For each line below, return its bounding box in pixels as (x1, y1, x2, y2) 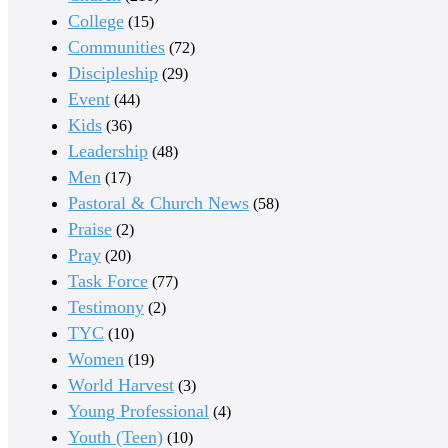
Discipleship (68, 62, 158, 83)
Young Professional (68, 400, 209, 421)
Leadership (68, 140, 148, 161)
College (68, 10, 124, 31)
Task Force (68, 270, 148, 291)
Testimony (68, 296, 144, 317)
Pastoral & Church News (68, 192, 249, 213)
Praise (68, 218, 112, 239)
